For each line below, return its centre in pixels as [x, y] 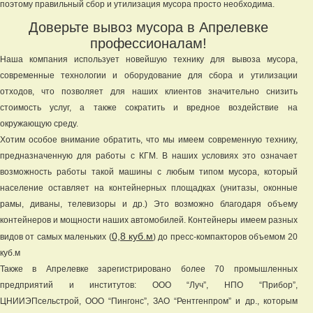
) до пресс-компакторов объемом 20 [225, 237]
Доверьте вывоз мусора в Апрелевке [149, 27]
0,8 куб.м [132, 236]
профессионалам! [149, 43]
